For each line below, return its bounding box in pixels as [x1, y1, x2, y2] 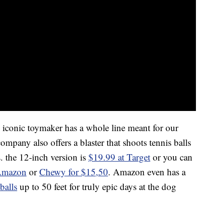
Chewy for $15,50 [39, 165, 108, 178]
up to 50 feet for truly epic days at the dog [17, 180, 176, 193]
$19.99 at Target [88, 151, 150, 164]
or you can [150, 151, 192, 164]
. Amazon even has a [108, 165, 186, 178]
